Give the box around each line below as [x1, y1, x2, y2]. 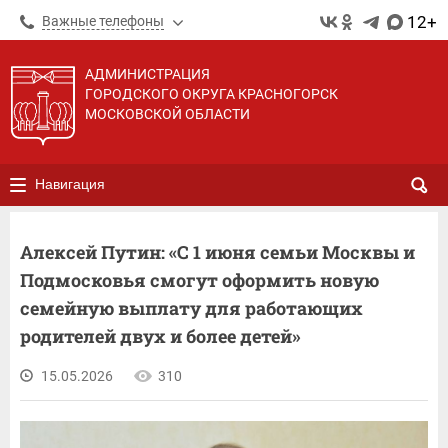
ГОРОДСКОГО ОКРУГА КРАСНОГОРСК [85, 86, 338, 102]
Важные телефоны [42, 13, 164, 29]
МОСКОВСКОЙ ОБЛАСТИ [85, 106, 250, 122]
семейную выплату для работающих [20, 296, 363, 320]
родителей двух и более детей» [20, 324, 301, 348]
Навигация [35, 176, 105, 192]
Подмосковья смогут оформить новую [20, 268, 379, 292]
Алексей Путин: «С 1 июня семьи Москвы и [20, 240, 415, 264]
